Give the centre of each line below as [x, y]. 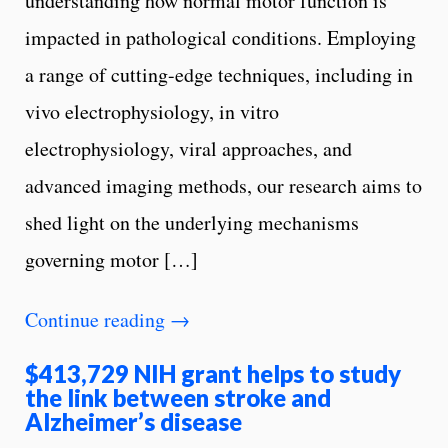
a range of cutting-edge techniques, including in [219, 74]
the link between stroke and [178, 397]
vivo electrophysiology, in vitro [152, 111]
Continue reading [97, 319]
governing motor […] [111, 259]
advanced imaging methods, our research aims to [223, 185]
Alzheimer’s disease [133, 421]
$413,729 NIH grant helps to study [213, 373]
